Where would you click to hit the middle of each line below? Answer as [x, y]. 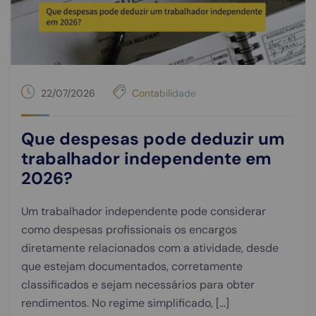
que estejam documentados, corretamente [132, 267]
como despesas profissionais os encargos [129, 230]
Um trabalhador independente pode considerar [144, 212]
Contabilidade [164, 93]
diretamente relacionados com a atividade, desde [150, 248]
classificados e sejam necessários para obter [138, 285]
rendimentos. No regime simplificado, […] [125, 303]
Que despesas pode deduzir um [153, 139]
